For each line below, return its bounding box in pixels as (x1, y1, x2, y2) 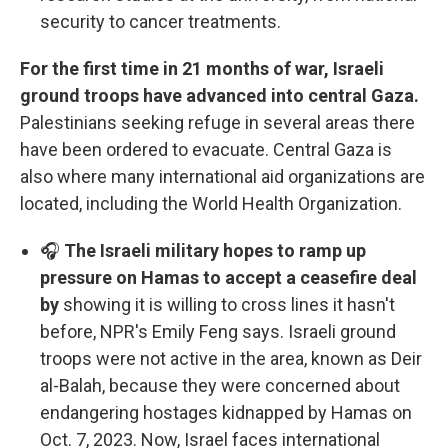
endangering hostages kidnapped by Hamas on (40, 402, 412, 423)
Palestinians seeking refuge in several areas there (20, 112, 415, 133)
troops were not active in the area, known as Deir (40, 348, 422, 369)
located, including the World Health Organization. (20, 193, 402, 214)
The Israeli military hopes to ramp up (64, 240, 366, 261)
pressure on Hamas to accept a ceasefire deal (40, 267, 417, 288)
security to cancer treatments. (40, 11, 281, 32)
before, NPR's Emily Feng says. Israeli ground (40, 321, 396, 342)
